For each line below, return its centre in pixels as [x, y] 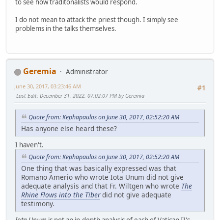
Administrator [87, 72]
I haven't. [29, 145]
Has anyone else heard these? [69, 129]
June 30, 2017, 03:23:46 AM [48, 86]
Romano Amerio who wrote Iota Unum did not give [102, 177]
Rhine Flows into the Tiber [61, 194]
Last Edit [27, 96]
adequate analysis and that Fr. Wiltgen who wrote [101, 186]
